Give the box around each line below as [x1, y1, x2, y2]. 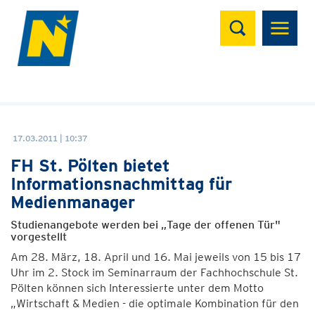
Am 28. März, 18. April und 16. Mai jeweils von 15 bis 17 [11, 250, 301, 264]
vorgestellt [11, 230, 67, 243]
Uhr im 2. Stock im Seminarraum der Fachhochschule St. [11, 266, 298, 279]
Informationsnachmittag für [11, 174, 232, 194]
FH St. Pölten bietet [11, 155, 170, 176]
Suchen [219, 8, 276, 28]
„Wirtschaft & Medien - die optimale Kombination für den [11, 297, 299, 310]
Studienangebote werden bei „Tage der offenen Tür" [11, 218, 281, 231]
